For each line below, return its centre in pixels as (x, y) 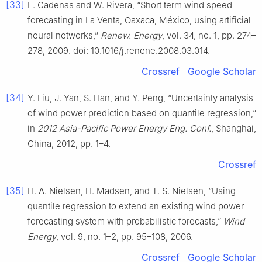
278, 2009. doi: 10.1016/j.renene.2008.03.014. (119, 50)
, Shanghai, (234, 128)
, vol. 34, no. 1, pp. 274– (209, 35)
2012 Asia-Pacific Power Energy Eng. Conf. (124, 128)
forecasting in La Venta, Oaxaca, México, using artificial (139, 20)
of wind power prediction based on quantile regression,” (142, 113)
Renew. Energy (131, 35)
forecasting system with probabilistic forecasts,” (125, 221)
